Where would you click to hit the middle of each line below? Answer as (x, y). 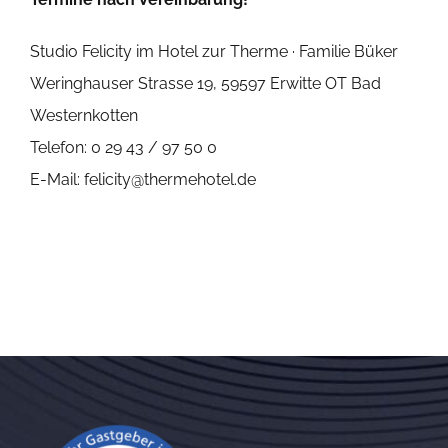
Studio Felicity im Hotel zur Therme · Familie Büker (213, 52)
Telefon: (60, 148)
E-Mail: (56, 180)
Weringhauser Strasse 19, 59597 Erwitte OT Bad (205, 84)
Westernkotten (83, 116)
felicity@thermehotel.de (169, 180)
